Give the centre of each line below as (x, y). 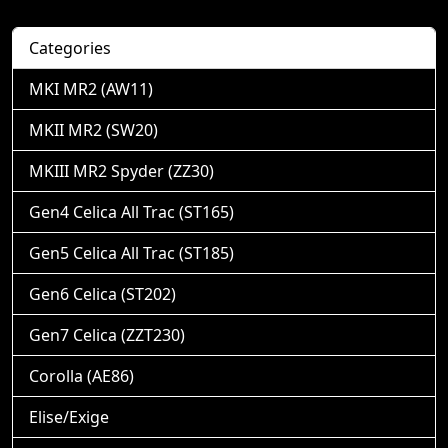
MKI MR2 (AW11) (91, 89)
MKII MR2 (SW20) (93, 130)
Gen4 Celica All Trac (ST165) (131, 212)
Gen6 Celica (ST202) (102, 294)
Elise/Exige (69, 417)
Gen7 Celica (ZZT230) (107, 335)
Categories (70, 48)
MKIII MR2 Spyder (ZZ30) (121, 171)
